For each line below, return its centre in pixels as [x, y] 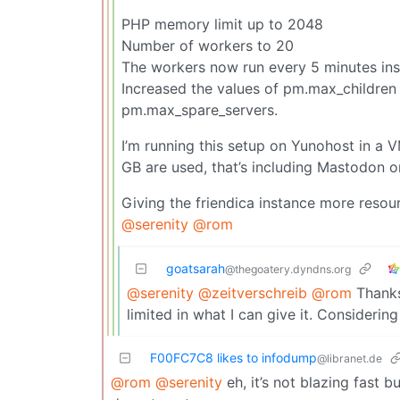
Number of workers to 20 [208, 45]
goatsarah [196, 268]
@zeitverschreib [253, 292]
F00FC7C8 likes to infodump [233, 357]
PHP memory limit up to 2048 [222, 24]
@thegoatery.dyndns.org [288, 269]
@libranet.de [350, 358]
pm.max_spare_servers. [200, 109]
